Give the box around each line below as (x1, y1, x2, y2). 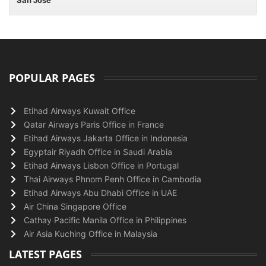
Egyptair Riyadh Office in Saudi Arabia (24, 147, 172, 157)
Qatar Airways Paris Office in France (24, 119, 164, 129)
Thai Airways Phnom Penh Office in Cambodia (24, 174, 201, 184)
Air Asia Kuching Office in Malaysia (24, 229, 157, 239)
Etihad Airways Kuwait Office (24, 106, 135, 116)
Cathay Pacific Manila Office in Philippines (24, 215, 186, 225)
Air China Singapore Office (24, 201, 126, 211)
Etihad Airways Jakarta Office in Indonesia (24, 133, 188, 143)
